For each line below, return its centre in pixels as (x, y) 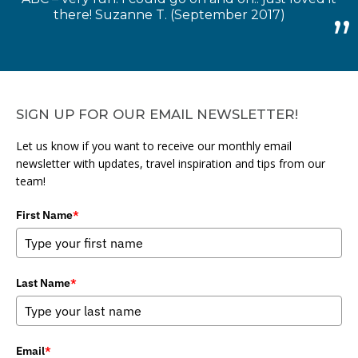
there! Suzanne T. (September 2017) (169, 15)
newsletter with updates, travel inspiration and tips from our (171, 163)
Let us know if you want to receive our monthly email (154, 145)
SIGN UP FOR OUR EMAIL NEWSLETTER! (157, 114)
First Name (44, 215)
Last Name (43, 282)
